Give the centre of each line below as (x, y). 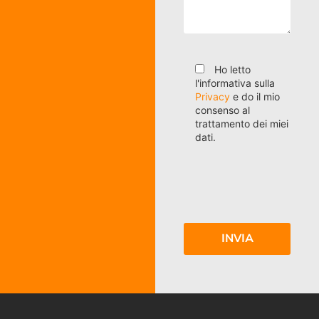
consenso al (223, 110)
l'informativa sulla (235, 83)
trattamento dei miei (242, 123)
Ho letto (233, 69)
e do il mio (255, 96)
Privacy (213, 96)
